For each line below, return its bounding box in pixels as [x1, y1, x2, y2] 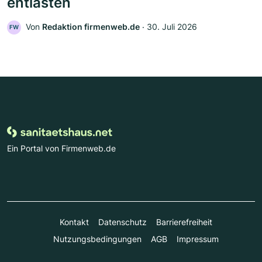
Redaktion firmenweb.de [42, 21, 140, 32]
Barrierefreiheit [156, 216, 212, 227]
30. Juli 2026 [147, 21, 197, 32]
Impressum [176, 233, 219, 244]
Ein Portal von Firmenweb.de [7, 143, 116, 153]
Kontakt [59, 216, 89, 227]
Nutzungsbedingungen [53, 233, 142, 244]
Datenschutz [98, 216, 147, 227]
